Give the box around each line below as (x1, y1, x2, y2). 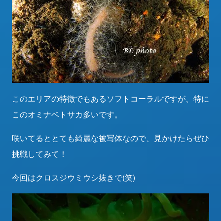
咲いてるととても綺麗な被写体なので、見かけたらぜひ (12, 132, 209, 144)
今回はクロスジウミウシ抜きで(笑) (12, 172, 135, 183)
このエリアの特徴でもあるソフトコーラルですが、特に (12, 93, 209, 104)
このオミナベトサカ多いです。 (12, 109, 122, 120)
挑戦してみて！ (12, 148, 67, 159)
